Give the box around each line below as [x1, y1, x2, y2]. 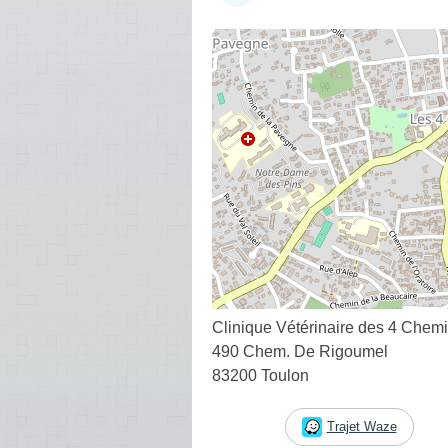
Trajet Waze [326, 418, 397, 434]
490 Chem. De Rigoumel [212, 342, 388, 360]
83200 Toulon [212, 366, 309, 384]
